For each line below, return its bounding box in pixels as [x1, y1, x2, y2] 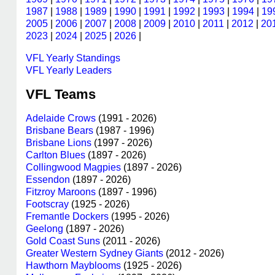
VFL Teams [26, 87, 96, 102]
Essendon [26, 174, 70, 185]
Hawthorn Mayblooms [26, 260, 121, 271]
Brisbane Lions [26, 137, 91, 148]
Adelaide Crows [26, 113, 96, 123]
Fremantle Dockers [26, 211, 109, 222]
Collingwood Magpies [26, 162, 121, 172]
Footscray [26, 199, 69, 209]
